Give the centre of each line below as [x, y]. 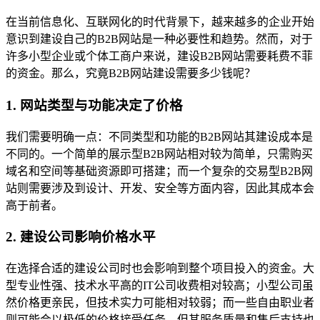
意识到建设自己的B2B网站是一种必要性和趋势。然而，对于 [159, 39]
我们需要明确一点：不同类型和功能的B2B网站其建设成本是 [159, 136]
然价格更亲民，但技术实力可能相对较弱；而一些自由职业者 [160, 302]
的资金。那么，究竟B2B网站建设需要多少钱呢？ [131, 74]
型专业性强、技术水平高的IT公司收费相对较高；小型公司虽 [160, 285]
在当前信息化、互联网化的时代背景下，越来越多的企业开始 [160, 22]
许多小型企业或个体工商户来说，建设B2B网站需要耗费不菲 [159, 56]
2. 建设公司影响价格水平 [81, 237]
